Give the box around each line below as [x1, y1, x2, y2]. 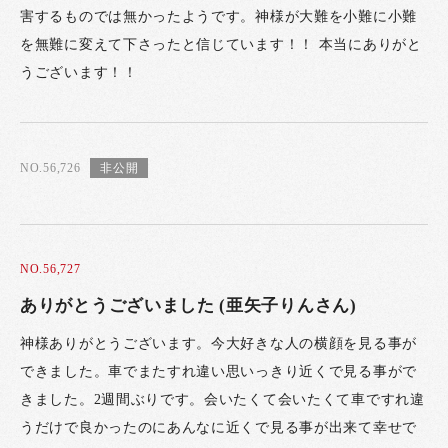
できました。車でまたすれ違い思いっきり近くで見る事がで [20, 364, 417, 380]
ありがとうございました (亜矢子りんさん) [20, 296, 357, 316]
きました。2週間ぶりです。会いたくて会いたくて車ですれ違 [20, 392, 425, 408]
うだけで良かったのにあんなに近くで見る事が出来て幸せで [20, 420, 417, 436]
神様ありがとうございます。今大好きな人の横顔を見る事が [20, 336, 417, 352]
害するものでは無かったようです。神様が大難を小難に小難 [20, 9, 417, 25]
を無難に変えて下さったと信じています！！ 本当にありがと [20, 37, 422, 53]
